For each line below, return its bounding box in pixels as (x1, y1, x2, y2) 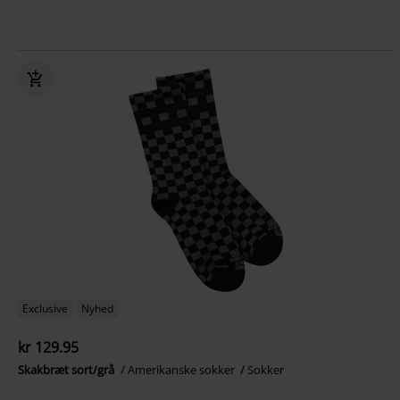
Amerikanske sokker (128, 362, 237, 378)
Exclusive (22, 301, 68, 316)
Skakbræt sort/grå (18, 362, 117, 378)
